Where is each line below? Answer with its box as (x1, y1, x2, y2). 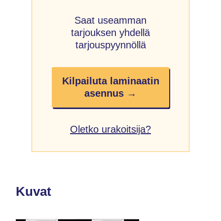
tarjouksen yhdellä (71, 27, 150, 38)
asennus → (84, 87, 137, 99)
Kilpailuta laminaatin (62, 75, 159, 86)
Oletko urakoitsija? (70, 123, 151, 135)
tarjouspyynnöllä (75, 39, 146, 50)
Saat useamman (74, 14, 147, 26)
